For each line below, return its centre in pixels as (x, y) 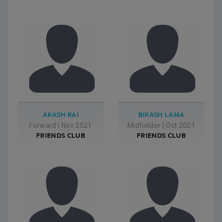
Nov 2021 (77, 125)
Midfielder (144, 125)
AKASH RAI (61, 115)
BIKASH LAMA (161, 115)
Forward (43, 125)
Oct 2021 (181, 125)
